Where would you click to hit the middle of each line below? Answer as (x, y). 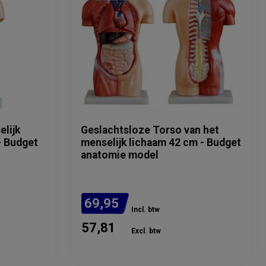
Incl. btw (145, 210)
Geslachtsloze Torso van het (150, 130)
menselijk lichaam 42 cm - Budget (161, 142)
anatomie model (120, 155)
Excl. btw (146, 231)
